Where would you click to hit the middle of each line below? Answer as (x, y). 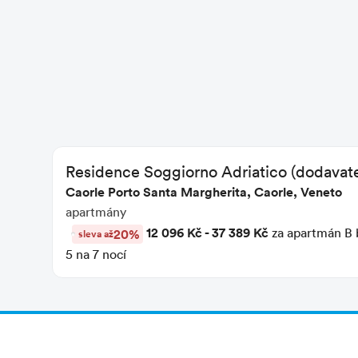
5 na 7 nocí (96, 254)
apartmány (96, 211)
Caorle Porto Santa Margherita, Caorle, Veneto (204, 191)
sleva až (96, 233)
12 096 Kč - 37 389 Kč (207, 232)
